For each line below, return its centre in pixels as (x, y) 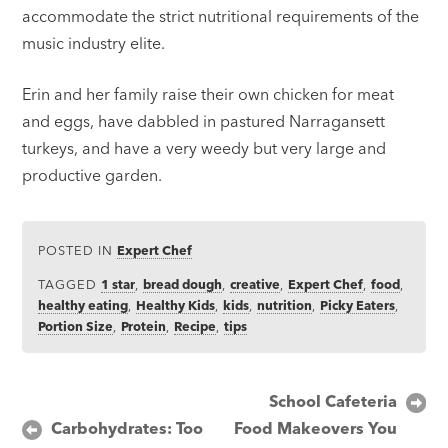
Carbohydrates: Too (127, 427)
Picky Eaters (358, 304)
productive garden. (92, 174)
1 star (118, 283)
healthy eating (83, 304)
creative (255, 283)
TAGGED (70, 283)
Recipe (195, 325)
